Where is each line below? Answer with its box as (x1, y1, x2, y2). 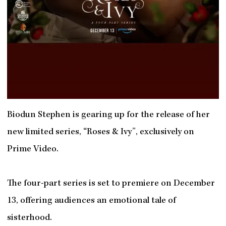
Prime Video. (7, 144, 59, 154)
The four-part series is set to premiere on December (7, 179, 215, 189)
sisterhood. (7, 213, 52, 223)
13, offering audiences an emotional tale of (7, 196, 176, 206)
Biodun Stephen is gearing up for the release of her (7, 110, 210, 120)
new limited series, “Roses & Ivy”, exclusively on (7, 127, 194, 137)
